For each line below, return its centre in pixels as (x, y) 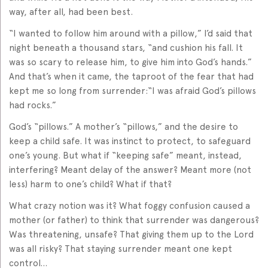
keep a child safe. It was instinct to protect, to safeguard (130, 141)
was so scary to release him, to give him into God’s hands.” (130, 62)
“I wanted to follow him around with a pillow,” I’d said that (131, 33)
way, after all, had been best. (71, 12)
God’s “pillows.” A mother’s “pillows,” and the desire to (124, 127)
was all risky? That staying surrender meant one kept (121, 249)
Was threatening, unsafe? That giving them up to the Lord (131, 234)
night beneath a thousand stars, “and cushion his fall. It (126, 48)
